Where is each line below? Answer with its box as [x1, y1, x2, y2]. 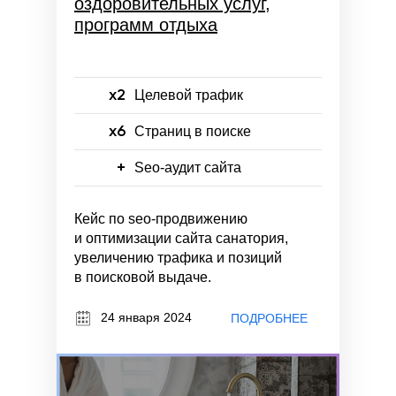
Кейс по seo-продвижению [74, 210, 247, 226]
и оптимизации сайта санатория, [74, 230, 288, 246]
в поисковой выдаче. [74, 269, 211, 285]
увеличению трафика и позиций [74, 249, 282, 265]
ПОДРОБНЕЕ [230, 311, 308, 326]
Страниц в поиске [134, 123, 251, 139]
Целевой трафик [134, 87, 243, 103]
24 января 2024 [101, 309, 192, 324]
